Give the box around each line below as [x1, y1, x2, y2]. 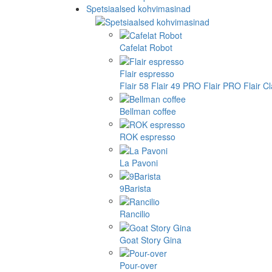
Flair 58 [120, 79, 149, 92]
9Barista [120, 182, 151, 194]
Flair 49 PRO [151, 79, 201, 92]
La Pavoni [120, 156, 158, 169]
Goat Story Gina [120, 233, 182, 246]
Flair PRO [203, 79, 241, 92]
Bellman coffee [120, 104, 176, 117]
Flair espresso [120, 67, 174, 80]
